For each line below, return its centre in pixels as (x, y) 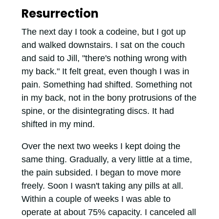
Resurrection (60, 14)
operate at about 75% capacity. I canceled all (109, 212)
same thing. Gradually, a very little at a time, (107, 160)
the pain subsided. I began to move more (101, 173)
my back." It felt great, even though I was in (105, 72)
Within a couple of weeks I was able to (96, 199)
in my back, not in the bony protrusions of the (109, 98)
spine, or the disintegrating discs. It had (98, 111)
